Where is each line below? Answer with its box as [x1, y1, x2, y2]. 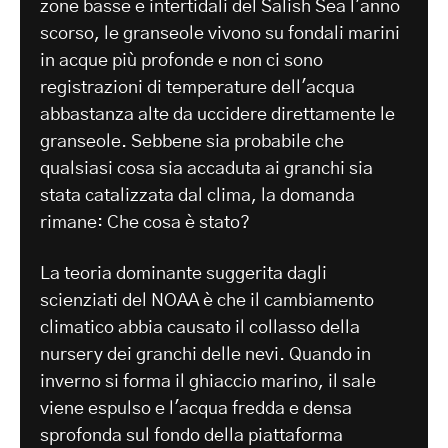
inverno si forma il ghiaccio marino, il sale [40, 372, 376, 391]
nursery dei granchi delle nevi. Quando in [40, 345, 371, 364]
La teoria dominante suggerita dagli [40, 264, 327, 283]
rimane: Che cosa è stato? [40, 213, 250, 232]
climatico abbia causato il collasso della [40, 318, 360, 337]
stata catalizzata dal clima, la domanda [40, 186, 355, 205]
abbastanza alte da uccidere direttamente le [40, 105, 395, 124]
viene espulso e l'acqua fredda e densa [40, 399, 352, 418]
